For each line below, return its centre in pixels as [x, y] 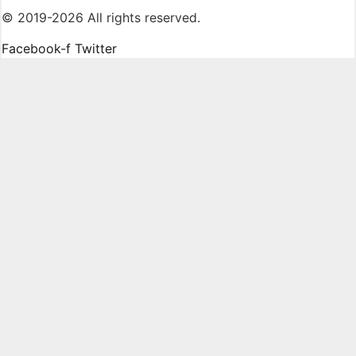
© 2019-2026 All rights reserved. [101, 18]
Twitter [96, 48]
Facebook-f [36, 48]
